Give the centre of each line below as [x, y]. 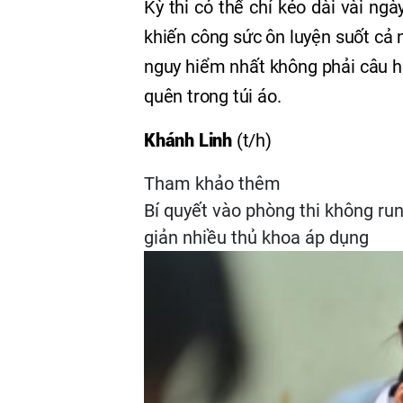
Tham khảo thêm [212, 184]
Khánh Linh [188, 141]
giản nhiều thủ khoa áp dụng [256, 238]
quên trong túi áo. [213, 97]
